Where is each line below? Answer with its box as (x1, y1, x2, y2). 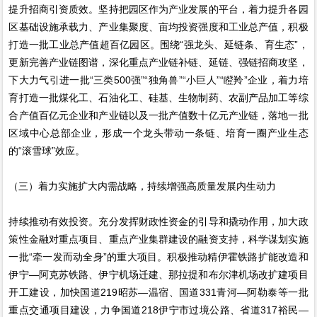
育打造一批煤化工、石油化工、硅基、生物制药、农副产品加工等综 (8, 91, 309, 103)
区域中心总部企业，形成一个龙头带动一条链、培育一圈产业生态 (8, 127, 309, 139)
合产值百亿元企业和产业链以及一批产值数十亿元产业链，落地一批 (8, 109, 309, 121)
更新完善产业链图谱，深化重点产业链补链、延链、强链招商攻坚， (8, 56, 309, 68)
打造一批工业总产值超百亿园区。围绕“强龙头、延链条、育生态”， (8, 38, 309, 50)
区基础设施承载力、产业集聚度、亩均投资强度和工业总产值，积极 (8, 21, 309, 33)
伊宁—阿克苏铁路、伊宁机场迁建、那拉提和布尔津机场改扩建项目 (8, 268, 309, 280)
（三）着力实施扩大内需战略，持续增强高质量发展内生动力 (8, 180, 277, 192)
